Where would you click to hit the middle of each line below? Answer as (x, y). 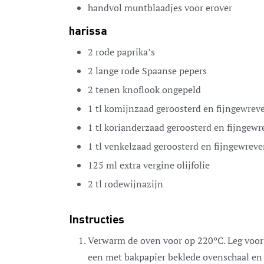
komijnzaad (129, 109)
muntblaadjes (153, 8)
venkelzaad (128, 146)
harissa (88, 32)
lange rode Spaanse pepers (151, 71)
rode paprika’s (125, 52)
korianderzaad (134, 128)
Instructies (97, 221)
